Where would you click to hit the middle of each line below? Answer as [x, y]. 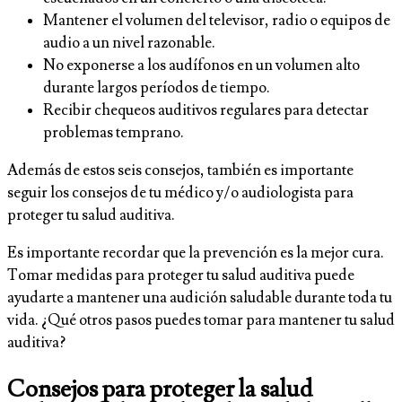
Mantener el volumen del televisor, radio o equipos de [217, 20]
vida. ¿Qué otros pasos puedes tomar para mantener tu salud [201, 320]
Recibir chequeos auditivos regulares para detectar [206, 110]
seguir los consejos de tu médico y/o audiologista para [180, 192]
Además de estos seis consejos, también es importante [180, 170]
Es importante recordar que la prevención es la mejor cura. [196, 253]
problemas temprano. [114, 132]
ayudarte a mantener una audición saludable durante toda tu [200, 297]
